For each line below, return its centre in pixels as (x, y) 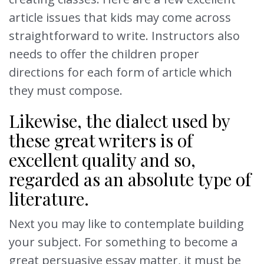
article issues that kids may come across (120, 18)
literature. (49, 199)
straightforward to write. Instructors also (124, 36)
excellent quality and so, (102, 160)
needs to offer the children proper (104, 54)
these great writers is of (101, 141)
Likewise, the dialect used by (119, 121)
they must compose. (66, 91)
